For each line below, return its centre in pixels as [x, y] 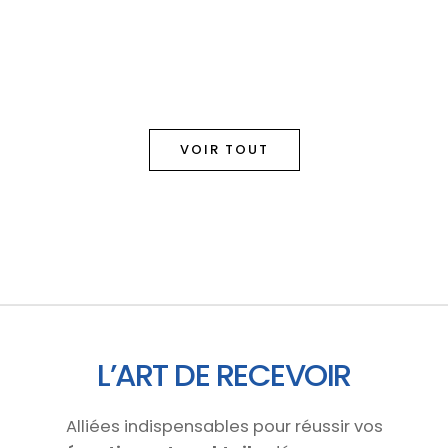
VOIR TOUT [224, 150]
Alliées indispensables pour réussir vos [224, 427]
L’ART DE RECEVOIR [224, 376]
